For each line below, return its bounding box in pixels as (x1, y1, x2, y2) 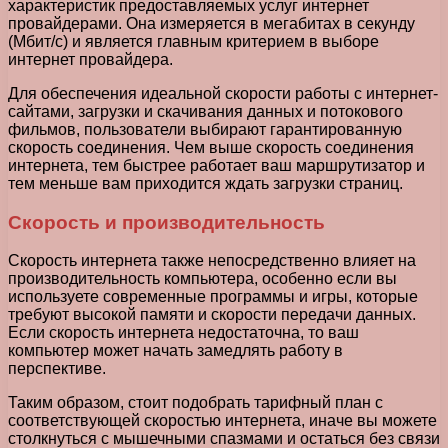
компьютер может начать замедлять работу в (8, 342, 343, 360)
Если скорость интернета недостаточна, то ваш (8, 324, 359, 342)
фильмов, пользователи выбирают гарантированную (8, 120, 402, 138)
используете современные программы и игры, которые (8, 288, 418, 306)
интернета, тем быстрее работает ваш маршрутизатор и (8, 156, 425, 174)
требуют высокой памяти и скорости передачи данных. (8, 306, 416, 324)
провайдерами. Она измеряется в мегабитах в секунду (8, 14, 415, 32)
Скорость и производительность (8, 211, 325, 233)
